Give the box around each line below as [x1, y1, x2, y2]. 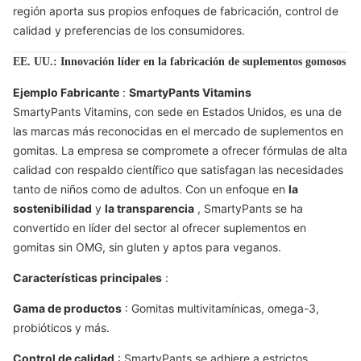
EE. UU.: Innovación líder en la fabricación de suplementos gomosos [13, 56, 346, 68]
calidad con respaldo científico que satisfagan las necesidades [13, 163, 343, 176]
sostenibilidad [13, 201, 92, 215]
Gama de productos [13, 301, 122, 315]
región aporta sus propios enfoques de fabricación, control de [13, 4, 338, 18]
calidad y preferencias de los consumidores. [13, 23, 245, 37]
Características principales [13, 271, 162, 284]
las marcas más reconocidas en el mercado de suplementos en [13, 124, 343, 138]
